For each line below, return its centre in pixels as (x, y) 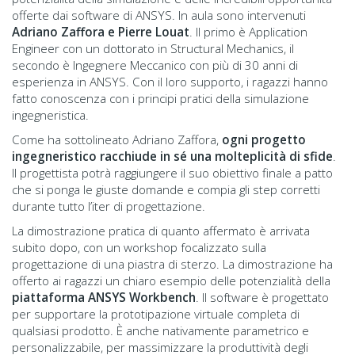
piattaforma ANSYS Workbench (104, 297)
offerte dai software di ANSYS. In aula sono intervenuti (159, 15)
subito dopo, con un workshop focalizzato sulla (139, 247)
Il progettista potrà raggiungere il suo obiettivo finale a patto (172, 172)
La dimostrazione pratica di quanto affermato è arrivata (161, 230)
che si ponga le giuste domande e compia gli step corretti (166, 189)
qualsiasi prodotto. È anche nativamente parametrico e (160, 330)
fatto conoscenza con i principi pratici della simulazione (160, 98)
